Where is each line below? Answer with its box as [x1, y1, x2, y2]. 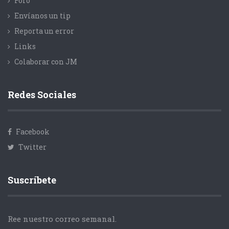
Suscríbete [8, 174, 56, 187]
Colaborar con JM [14, 57, 77, 67]
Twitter [17, 142, 47, 152]
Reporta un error [14, 26, 74, 36]
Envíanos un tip [14, 11, 71, 21]
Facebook [14, 127, 50, 137]
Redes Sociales [8, 88, 76, 101]
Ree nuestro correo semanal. [8, 214, 117, 224]
